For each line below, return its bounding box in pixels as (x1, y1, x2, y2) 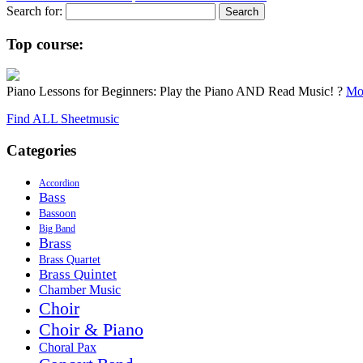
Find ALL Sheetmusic (6, 112, 119, 126)
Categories (6, 142, 76, 160)
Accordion (39, 177, 79, 189)
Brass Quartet (39, 253, 100, 266)
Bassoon (39, 206, 76, 220)
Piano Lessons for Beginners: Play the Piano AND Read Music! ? (6, 84, 346, 99)
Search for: (6, 4, 62, 19)
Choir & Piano (39, 318, 143, 340)
